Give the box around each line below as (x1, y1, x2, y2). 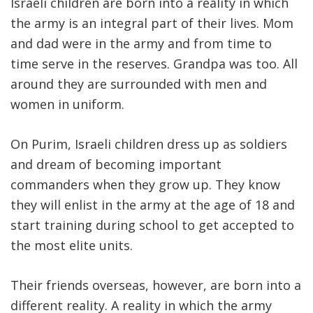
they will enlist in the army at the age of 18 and (10, 196, 295, 214)
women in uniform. (10, 96, 124, 113)
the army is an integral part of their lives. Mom (10, 15, 293, 32)
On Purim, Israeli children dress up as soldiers (10, 136, 287, 153)
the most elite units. (10, 237, 133, 254)
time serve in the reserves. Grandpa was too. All (10, 55, 298, 73)
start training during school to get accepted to (10, 217, 294, 234)
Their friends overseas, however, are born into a (10, 277, 301, 294)
